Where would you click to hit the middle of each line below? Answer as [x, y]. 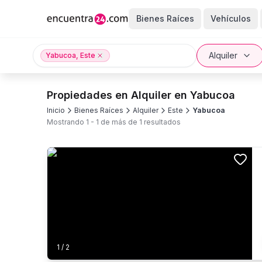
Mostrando [66, 122]
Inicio [56, 110]
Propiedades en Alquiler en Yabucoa [141, 95]
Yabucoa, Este [70, 55]
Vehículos [230, 18]
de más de [118, 122]
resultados [161, 122]
